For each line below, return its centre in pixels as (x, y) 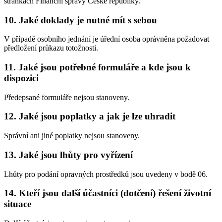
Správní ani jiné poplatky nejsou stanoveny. (72, 136)
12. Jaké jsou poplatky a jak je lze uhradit (90, 116)
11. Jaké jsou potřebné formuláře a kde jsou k (97, 67)
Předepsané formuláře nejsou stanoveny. (67, 97)
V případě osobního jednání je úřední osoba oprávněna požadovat (107, 39)
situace (18, 204)
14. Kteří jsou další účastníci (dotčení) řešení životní (108, 193)
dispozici (21, 78)
